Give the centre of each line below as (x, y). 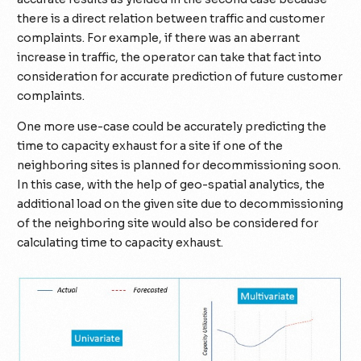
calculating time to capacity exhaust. (120, 242)
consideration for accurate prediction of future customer (180, 76)
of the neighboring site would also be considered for (168, 223)
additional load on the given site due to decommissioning (180, 203)
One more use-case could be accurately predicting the (172, 126)
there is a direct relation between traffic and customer (171, 18)
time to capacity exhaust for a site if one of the (150, 145)
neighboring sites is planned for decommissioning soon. (179, 165)
